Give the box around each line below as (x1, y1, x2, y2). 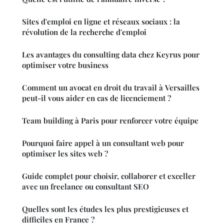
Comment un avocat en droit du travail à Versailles (22, 82, 199, 92)
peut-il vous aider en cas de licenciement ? (22, 92, 171, 103)
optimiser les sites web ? (22, 148, 108, 158)
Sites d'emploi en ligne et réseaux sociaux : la (22, 16, 180, 26)
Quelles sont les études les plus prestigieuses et (22, 203, 188, 214)
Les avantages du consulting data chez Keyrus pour (22, 49, 199, 59)
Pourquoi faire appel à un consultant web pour (22, 137, 184, 148)
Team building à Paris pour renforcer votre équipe (22, 115, 198, 125)
